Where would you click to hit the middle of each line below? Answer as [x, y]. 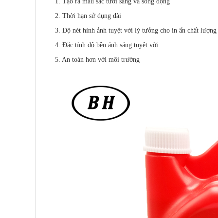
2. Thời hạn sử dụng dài [88, 16]
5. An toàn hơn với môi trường [97, 60]
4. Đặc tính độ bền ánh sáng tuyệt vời [107, 45]
